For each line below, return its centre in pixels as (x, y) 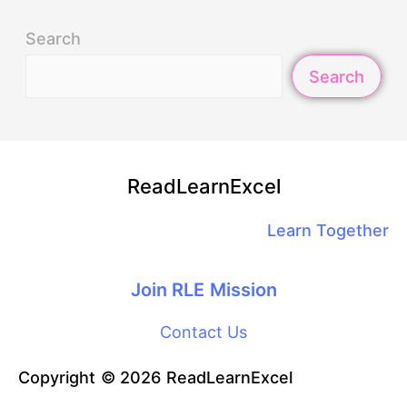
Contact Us (203, 333)
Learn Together (328, 231)
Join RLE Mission (203, 290)
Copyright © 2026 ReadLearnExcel (155, 378)
